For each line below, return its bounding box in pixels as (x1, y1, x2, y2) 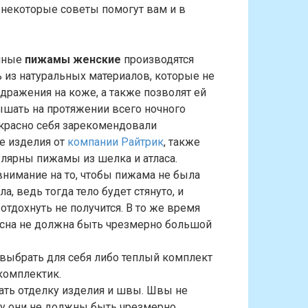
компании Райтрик (67, 135, 164, 148)
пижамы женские (25, 53, 121, 66)
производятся (121, 53, 194, 66)
